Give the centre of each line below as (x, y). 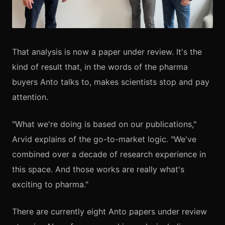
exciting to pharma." (50, 185)
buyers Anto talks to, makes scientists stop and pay (111, 82)
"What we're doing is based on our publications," (104, 124)
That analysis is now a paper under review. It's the (107, 52)
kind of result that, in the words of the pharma (100, 67)
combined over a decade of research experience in (109, 154)
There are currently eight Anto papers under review (109, 212)
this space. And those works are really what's (98, 170)
